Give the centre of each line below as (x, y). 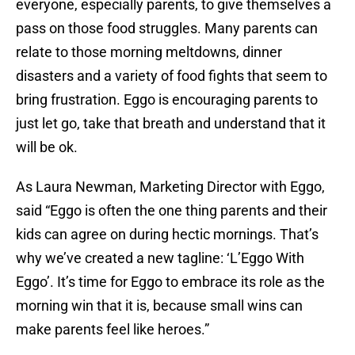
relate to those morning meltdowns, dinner (149, 52)
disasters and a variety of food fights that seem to (172, 76)
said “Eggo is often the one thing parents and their (172, 211)
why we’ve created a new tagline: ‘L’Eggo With (160, 258)
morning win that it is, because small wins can (159, 306)
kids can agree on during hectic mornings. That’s (167, 235)
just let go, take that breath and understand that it (171, 124)
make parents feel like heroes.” (113, 330)
